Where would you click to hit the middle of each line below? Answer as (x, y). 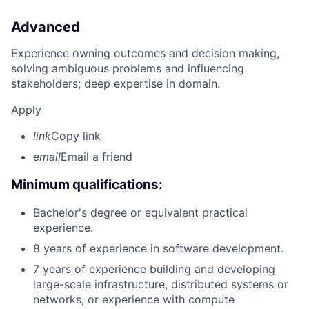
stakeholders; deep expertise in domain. (116, 83)
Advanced (46, 27)
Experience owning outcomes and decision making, (145, 53)
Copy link (76, 136)
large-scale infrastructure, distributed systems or (161, 285)
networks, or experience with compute (134, 300)
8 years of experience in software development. (158, 249)
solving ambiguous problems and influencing (128, 68)
